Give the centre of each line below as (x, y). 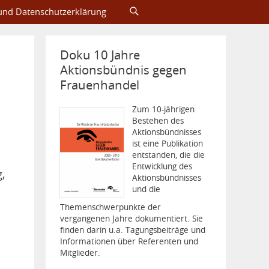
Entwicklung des (162, 167)
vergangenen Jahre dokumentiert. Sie (131, 218)
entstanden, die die (168, 155)
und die (146, 189)
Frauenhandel (100, 85)
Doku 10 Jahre (100, 55)
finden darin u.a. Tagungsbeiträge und (133, 230)
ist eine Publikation (167, 144)
